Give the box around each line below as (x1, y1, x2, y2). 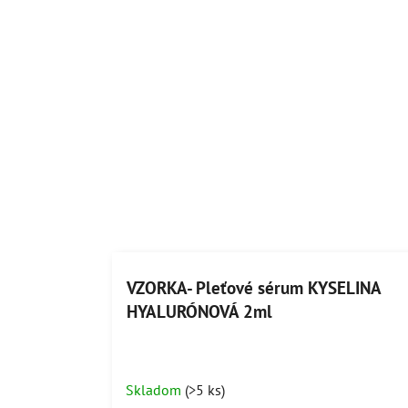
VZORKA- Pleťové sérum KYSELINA (126, 276, 381, 299)
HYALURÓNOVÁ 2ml (126, 300, 272, 322)
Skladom (125, 380, 185, 399)
